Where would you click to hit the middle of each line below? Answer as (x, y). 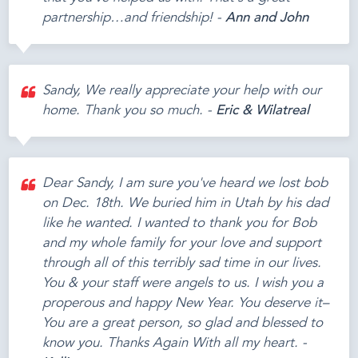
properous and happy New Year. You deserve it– (186, 303)
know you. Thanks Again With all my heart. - (175, 343)
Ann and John (267, 18)
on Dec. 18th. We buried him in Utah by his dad (186, 203)
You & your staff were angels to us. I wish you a (183, 283)
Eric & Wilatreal (263, 110)
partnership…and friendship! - (134, 18)
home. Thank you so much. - (129, 110)
